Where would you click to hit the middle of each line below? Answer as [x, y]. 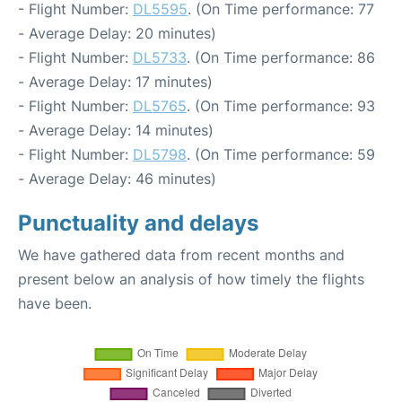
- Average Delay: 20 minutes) [117, 33]
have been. [55, 303]
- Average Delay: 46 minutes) [117, 179]
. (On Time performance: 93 [281, 106]
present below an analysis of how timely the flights [191, 279]
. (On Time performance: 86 [281, 57]
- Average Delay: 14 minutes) [116, 130]
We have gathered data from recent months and [181, 255]
